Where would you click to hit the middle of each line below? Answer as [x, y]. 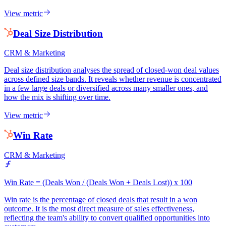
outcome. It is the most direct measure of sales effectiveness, [99, 208]
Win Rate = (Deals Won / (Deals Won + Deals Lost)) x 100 [98, 182]
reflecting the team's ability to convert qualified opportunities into [107, 217]
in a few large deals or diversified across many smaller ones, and [106, 88]
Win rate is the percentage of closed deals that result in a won [101, 199]
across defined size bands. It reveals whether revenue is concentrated [113, 79]
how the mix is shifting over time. [57, 97]
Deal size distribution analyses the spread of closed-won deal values [111, 70]
